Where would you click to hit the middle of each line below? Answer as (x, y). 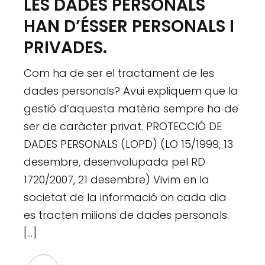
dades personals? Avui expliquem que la (131, 91)
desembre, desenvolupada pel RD (115, 161)
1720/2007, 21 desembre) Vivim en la (117, 179)
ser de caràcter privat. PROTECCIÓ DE (123, 126)
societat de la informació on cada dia (125, 197)
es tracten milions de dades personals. (127, 215)
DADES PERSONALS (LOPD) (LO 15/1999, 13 (129, 144)
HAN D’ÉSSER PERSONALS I (129, 26)
